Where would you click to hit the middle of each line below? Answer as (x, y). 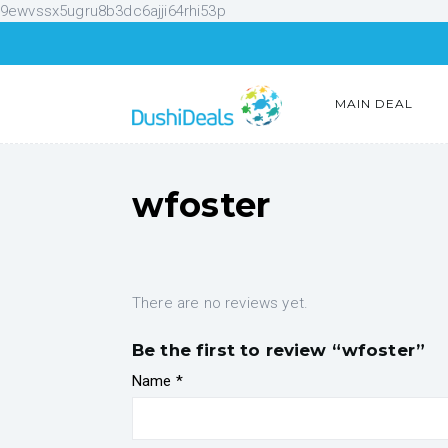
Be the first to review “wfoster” (279, 350)
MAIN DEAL (374, 103)
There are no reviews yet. (220, 303)
